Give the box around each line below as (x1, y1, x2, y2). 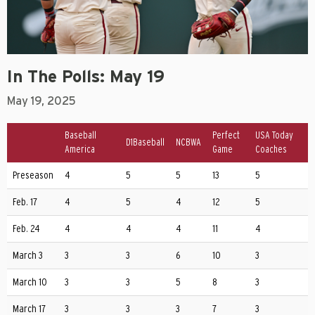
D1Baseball (126, 138, 165, 148)
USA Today (255, 131, 293, 141)
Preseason (13, 170, 53, 181)
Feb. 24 (13, 224, 39, 235)
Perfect (212, 131, 240, 141)
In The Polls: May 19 (7, 69, 165, 86)
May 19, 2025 (7, 96, 76, 108)
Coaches (255, 145, 287, 155)
